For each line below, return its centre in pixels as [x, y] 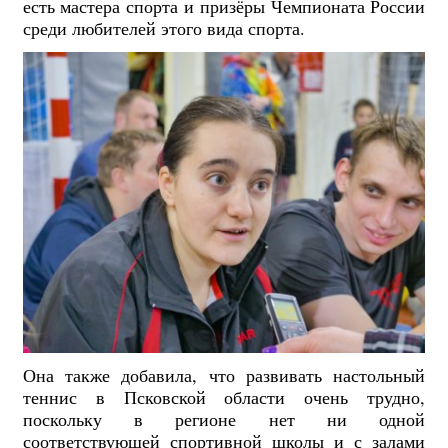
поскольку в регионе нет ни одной [224, 419]
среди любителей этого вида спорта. [163, 28]
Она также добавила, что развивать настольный [224, 375]
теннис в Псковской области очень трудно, [224, 397]
